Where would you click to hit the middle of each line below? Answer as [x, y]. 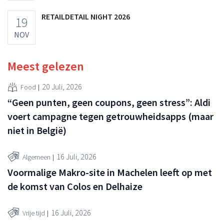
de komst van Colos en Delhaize [75, 186]
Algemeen [36, 157]
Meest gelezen [46, 66]
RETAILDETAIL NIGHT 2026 [86, 16]
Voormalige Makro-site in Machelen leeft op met [110, 172]
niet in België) [37, 130]
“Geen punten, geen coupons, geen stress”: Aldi [109, 102]
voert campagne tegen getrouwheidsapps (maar [110, 116]
